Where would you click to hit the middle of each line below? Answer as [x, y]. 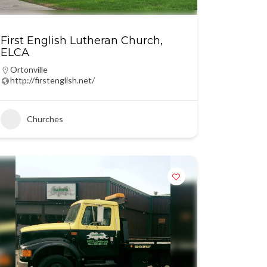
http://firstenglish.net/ [52, 80]
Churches [45, 119]
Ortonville [29, 69]
